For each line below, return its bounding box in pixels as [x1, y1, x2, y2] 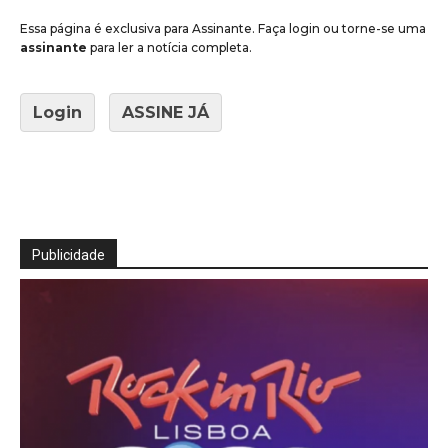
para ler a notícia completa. [90, 39, 252, 55]
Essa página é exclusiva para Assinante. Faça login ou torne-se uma [20, 20, 426, 36]
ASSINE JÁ [122, 102, 209, 122]
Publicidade [32, 246, 105, 263]
